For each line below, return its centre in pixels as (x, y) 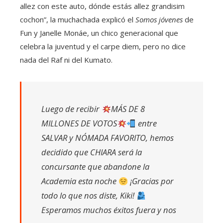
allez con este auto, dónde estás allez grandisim (102, 6)
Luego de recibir (71, 109)
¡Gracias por (151, 181)
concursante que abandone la (95, 167)
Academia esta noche (80, 181)
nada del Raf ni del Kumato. (66, 60)
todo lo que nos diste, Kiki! (89, 196)
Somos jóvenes (159, 20)
